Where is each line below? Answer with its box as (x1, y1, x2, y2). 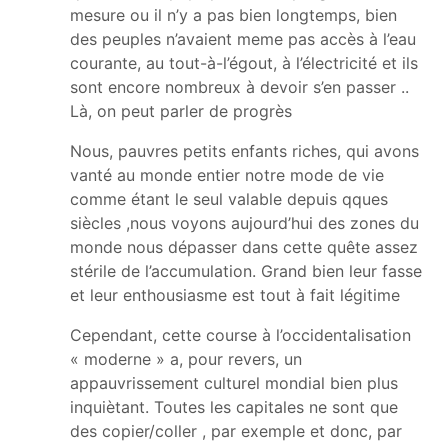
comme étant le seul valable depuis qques (70, 188, 388, 209)
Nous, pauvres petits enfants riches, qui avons (70, 140, 419, 161)
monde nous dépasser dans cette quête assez (70, 236, 418, 257)
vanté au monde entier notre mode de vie (70, 164, 384, 185)
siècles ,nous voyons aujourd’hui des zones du (70, 212, 419, 233)
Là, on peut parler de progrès (70, 100, 292, 121)
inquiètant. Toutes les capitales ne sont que (70, 396, 398, 417)
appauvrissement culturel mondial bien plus (70, 372, 398, 393)
